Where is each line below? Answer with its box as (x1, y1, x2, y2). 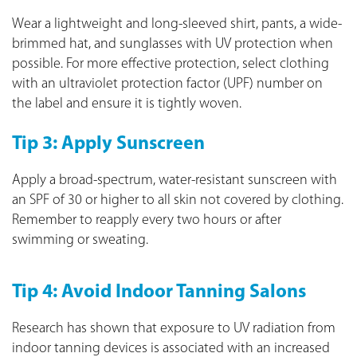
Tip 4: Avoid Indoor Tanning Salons (12, 282, 306, 302)
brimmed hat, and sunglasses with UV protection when (12, 36, 333, 52)
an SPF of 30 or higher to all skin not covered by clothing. (12, 192, 343, 208)
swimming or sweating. (12, 232, 148, 248)
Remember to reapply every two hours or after (12, 212, 281, 228)
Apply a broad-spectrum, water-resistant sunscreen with (12, 172, 337, 188)
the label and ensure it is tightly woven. (12, 96, 241, 112)
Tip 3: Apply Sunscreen (12, 134, 205, 154)
